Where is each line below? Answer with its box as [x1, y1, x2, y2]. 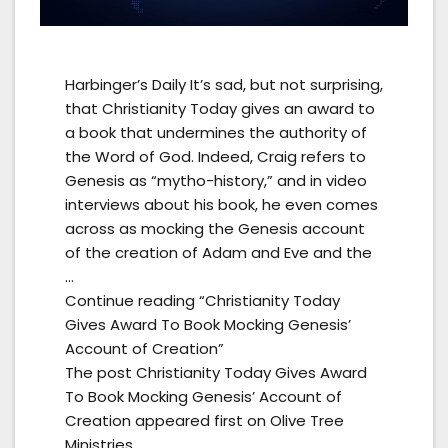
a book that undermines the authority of [65, 121, 367, 143]
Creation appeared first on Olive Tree [65, 409, 344, 431]
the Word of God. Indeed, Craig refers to [65, 145, 366, 167]
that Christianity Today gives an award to [65, 97, 375, 119]
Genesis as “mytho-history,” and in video [65, 169, 367, 191]
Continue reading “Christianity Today [65, 289, 340, 311]
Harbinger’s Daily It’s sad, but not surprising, [65, 73, 383, 95]
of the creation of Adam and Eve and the [65, 241, 372, 263]
